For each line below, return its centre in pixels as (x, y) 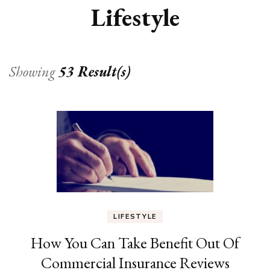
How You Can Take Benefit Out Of (135, 243)
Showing (34, 71)
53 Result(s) (94, 71)
